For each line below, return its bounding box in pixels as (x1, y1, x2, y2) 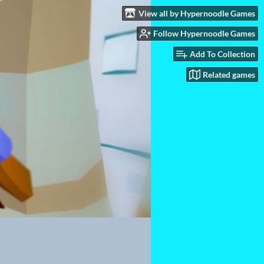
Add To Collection (190, 49, 255, 60)
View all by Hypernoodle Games (138, 8, 255, 18)
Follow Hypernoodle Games (153, 28, 255, 39)
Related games (203, 69, 255, 80)
